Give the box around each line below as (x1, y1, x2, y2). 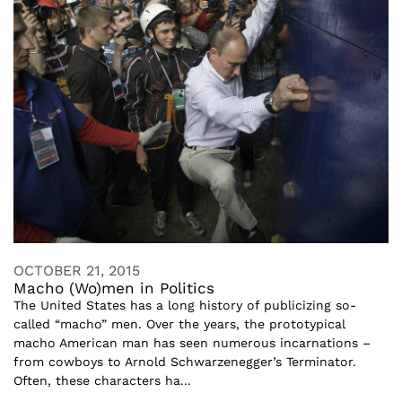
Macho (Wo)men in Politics (13, 278, 214, 297)
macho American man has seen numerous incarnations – (13, 335, 371, 350)
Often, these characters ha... (13, 372, 191, 388)
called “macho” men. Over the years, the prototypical (13, 316, 345, 331)
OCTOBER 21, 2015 (13, 261, 140, 279)
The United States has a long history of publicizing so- (13, 297, 356, 312)
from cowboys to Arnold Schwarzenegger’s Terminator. (13, 354, 356, 369)
